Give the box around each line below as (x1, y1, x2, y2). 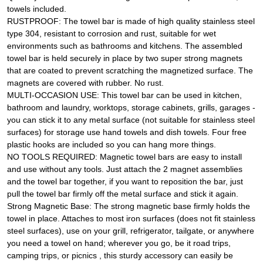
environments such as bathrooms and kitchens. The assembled (7, 41, 242, 51)
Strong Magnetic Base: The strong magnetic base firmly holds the (7, 201, 250, 211)
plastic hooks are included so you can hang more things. (7, 140, 216, 150)
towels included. (7, 4, 66, 14)
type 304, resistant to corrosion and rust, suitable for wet (7, 29, 216, 39)
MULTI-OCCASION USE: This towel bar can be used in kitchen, (7, 90, 242, 100)
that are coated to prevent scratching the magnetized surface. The (7, 66, 253, 76)
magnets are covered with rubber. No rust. (7, 78, 164, 88)
